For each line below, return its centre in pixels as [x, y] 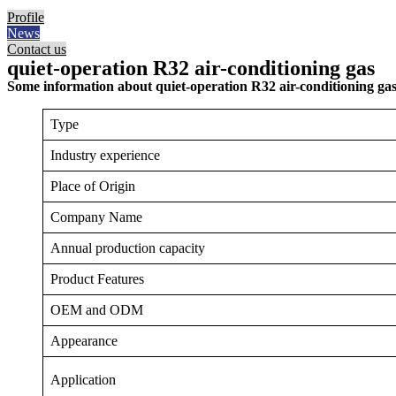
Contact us [37, 49]
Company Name [96, 217]
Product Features [97, 279]
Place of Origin [93, 186]
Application [83, 380]
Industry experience [105, 155]
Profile [26, 17]
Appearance [84, 341]
